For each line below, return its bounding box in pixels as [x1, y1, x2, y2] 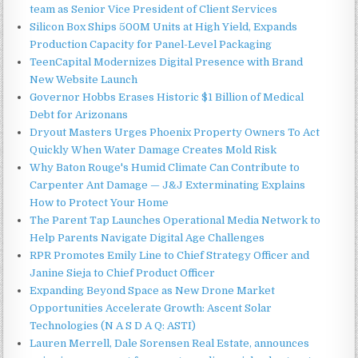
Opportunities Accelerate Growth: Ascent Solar [30, 301, 272, 314]
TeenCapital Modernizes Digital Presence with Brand [30, 55, 304, 68]
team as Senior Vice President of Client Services [30, 2, 278, 15]
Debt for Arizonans [30, 108, 129, 121]
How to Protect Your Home [30, 196, 169, 209]
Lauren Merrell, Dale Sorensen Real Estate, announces [30, 336, 310, 349]
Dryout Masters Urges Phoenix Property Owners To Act [30, 125, 320, 138]
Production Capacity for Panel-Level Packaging [30, 38, 272, 50]
